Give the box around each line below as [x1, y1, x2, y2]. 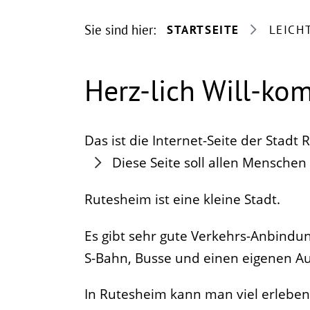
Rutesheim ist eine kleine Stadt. [84, 190, 280, 208]
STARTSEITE [167, 22, 239, 37]
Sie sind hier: [84, 21, 156, 38]
